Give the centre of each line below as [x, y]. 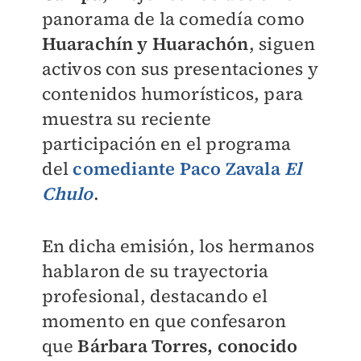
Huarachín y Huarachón [145, 44]
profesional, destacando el [155, 296]
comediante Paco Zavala [178, 168]
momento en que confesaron [164, 321]
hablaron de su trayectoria [155, 271]
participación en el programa [166, 143]
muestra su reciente [127, 118]
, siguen [282, 44]
